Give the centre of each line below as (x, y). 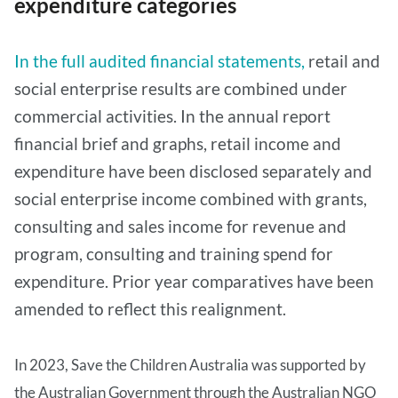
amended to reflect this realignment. (150, 308)
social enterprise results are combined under (181, 88)
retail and (342, 60)
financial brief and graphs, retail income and (178, 143)
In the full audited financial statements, (159, 60)
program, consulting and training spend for (174, 253)
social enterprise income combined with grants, (191, 198)
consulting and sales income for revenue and (180, 226)
